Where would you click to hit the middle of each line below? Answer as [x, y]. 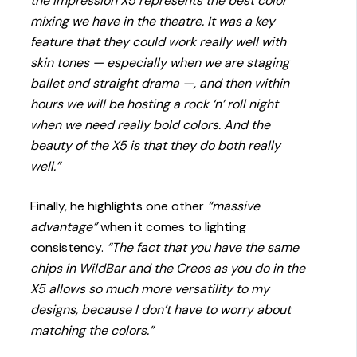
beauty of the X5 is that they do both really [156, 146]
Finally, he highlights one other [119, 206]
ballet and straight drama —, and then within [160, 84]
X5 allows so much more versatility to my [150, 289]
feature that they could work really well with [159, 42]
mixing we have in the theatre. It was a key [153, 22]
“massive [234, 206]
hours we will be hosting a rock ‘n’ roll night [155, 104]
